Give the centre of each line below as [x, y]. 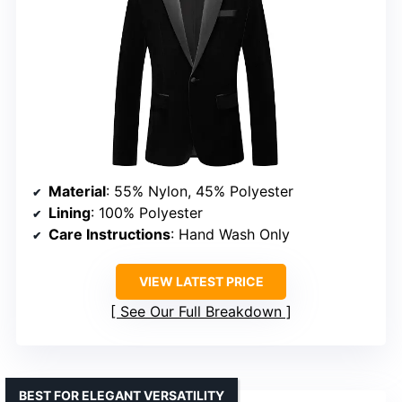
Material [77, 191]
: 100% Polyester [147, 212]
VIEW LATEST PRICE [201, 281]
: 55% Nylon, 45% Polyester [200, 191]
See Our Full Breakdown [201, 311]
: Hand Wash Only [230, 234]
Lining [70, 212]
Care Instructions [109, 234]
